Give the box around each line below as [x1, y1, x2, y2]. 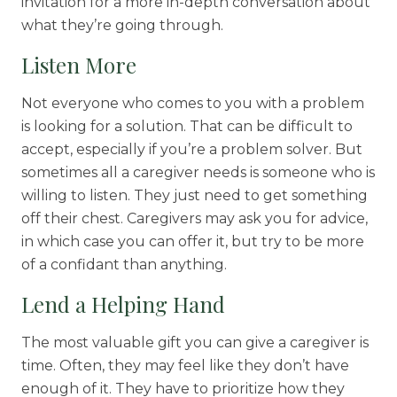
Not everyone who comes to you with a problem [20, 95, 364, 113]
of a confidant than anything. [20, 256, 227, 274]
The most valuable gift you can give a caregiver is [20, 334, 369, 352]
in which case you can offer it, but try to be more [20, 233, 364, 251]
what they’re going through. [20, 17, 223, 35]
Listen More [20, 51, 136, 80]
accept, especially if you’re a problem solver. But [20, 141, 362, 159]
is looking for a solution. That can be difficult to [20, 118, 353, 136]
